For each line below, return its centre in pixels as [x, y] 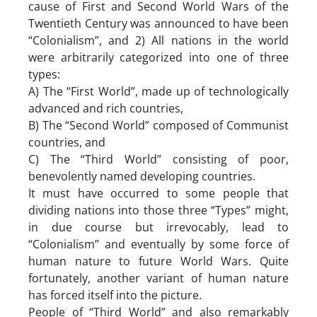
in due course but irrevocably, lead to [158, 227]
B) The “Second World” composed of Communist [158, 125]
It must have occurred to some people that [158, 193]
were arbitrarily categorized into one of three [158, 57]
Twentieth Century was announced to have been [158, 23]
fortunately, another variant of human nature [158, 278]
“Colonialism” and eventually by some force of [158, 244]
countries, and [68, 142]
